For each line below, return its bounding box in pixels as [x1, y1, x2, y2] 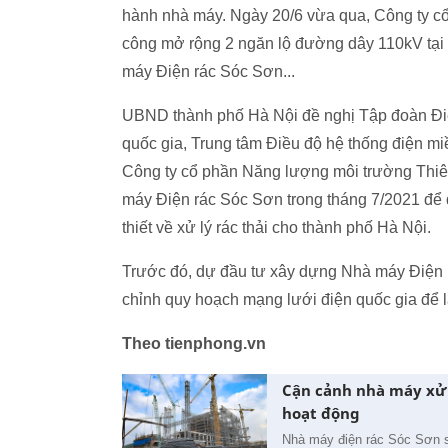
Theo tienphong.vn [122, 335, 266, 352]
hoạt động [282, 403, 360, 423]
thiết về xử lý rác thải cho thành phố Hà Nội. [122, 219, 431, 236]
